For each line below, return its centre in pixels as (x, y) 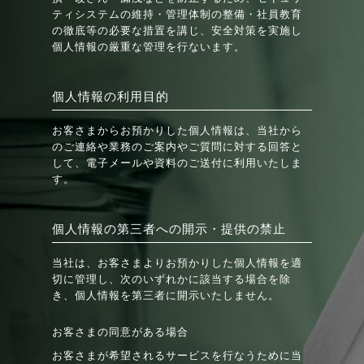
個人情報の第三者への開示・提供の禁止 (169, 229)
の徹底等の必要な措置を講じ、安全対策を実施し (178, 30)
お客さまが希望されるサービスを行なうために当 (178, 355)
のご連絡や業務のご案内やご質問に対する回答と (178, 146)
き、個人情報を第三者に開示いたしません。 (166, 295)
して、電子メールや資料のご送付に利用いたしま (178, 162)
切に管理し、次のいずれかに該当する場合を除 (172, 279)
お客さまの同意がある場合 (121, 331)
